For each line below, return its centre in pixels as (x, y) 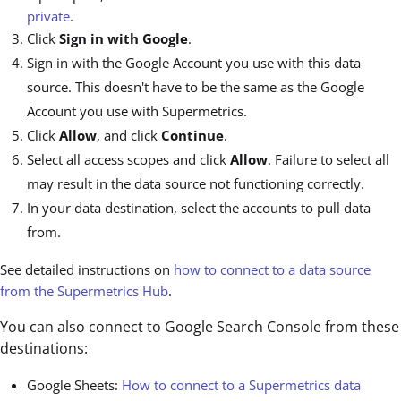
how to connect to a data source (272, 269)
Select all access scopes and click (128, 159)
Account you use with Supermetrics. (137, 111)
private (48, 16)
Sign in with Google (124, 38)
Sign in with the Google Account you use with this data (194, 62)
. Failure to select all (328, 159)
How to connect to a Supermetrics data (241, 384)
